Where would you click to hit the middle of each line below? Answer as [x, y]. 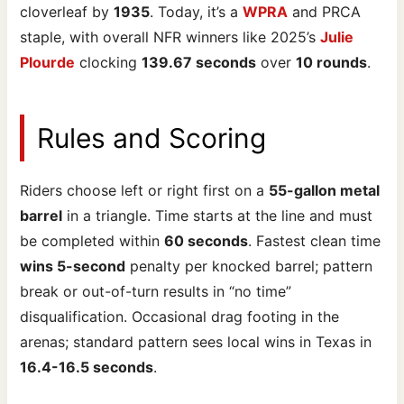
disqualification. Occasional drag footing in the [180, 317]
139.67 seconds [199, 63]
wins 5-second [73, 266]
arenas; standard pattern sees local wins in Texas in [196, 342]
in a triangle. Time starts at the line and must [218, 216]
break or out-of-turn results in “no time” [156, 292]
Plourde [48, 63]
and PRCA [325, 12]
